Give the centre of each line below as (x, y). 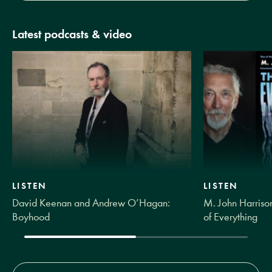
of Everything (231, 217)
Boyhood (31, 217)
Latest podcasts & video (72, 34)
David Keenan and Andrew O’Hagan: (91, 203)
